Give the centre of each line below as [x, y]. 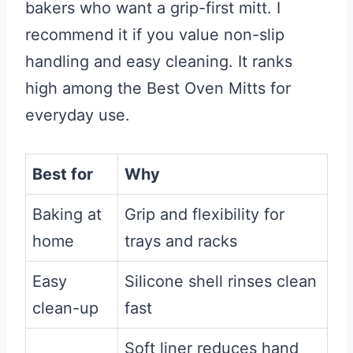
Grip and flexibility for [204, 215]
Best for [63, 175]
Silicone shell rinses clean [221, 282]
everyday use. [78, 115]
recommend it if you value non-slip [155, 35]
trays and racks [181, 242]
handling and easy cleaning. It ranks [159, 62]
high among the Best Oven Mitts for [158, 89]
